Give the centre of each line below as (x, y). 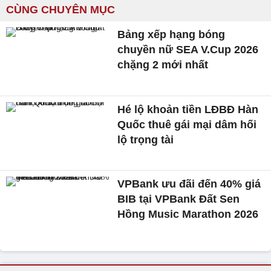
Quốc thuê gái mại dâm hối (187, 124)
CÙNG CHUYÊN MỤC (60, 10)
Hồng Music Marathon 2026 (188, 214)
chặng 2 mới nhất (163, 65)
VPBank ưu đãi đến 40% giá (189, 184)
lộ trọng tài (146, 139)
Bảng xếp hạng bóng (171, 34)
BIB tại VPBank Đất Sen (179, 199)
